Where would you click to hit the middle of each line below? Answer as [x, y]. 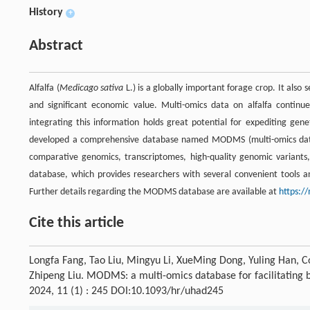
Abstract [56, 46]
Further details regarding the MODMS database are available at [154, 192]
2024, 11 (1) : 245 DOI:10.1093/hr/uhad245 [126, 291]
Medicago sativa [91, 88]
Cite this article [76, 223]
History [46, 12]
